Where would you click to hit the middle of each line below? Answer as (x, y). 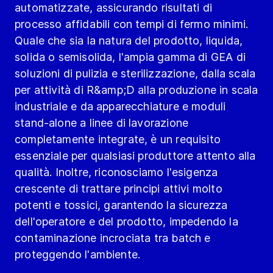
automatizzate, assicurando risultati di (114, 8)
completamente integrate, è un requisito (118, 140)
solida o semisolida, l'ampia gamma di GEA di (130, 57)
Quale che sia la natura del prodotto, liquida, (129, 41)
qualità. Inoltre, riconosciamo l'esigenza (116, 172)
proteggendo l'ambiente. (78, 255)
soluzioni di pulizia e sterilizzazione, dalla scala (135, 74)
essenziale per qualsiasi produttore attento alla (135, 156)
